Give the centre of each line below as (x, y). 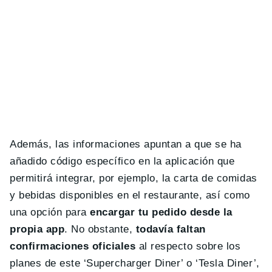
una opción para (50, 212)
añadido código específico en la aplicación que (122, 161)
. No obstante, (100, 229)
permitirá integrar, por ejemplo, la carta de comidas (134, 178)
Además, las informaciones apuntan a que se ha (126, 144)
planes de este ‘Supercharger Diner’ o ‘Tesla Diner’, (135, 263)
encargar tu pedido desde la (161, 212)
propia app (37, 229)
